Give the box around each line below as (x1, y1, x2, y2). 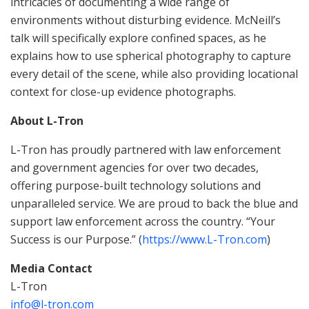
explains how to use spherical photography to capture (10, 48, 291, 64)
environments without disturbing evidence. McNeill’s (10, 12, 281, 28)
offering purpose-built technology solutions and (10, 178, 261, 194)
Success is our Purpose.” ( (10, 232, 142, 248)
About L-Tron (10, 113, 83, 129)
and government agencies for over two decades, (10, 160, 259, 176)
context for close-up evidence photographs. (10, 84, 236, 100)
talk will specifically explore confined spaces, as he (10, 30, 266, 46)
